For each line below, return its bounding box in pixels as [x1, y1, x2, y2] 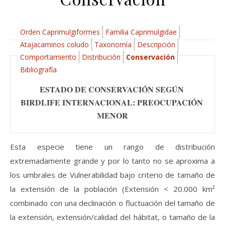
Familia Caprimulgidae [105, 27, 177, 37]
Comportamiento [20, 52, 76, 62]
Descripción [137, 40, 175, 49]
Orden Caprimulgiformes [20, 27, 100, 37]
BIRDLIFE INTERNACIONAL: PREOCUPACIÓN [21, 96, 203, 108]
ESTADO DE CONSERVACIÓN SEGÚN [39, 83, 184, 95]
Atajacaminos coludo [20, 40, 89, 49]
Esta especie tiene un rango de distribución [10, 141, 215, 152]
